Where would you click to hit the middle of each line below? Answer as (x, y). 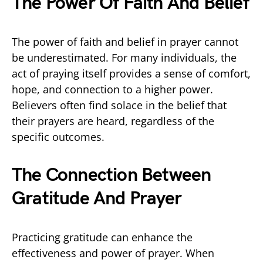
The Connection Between (112, 175)
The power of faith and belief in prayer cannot (125, 41)
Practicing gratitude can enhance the (102, 237)
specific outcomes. (58, 136)
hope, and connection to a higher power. (112, 89)
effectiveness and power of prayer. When (113, 253)
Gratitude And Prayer (97, 198)
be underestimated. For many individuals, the (124, 57)
